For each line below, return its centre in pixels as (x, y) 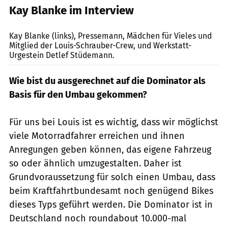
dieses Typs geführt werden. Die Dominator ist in (111, 205)
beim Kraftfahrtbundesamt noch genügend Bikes (111, 191)
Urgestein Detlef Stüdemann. (62, 55)
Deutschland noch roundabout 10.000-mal (98, 219)
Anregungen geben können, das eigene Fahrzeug (110, 150)
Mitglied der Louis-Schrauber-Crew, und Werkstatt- (100, 46)
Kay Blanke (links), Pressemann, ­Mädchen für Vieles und (110, 36)
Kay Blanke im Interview (72, 11)
